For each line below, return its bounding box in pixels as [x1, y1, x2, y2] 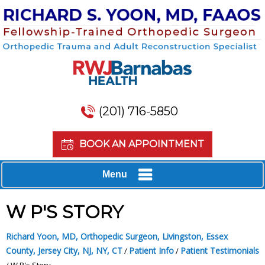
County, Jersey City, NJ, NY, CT [6, 244, 122, 256]
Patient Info [129, 244, 174, 256]
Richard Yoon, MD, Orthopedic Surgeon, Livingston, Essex [6, 230, 228, 242]
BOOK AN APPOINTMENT [79, 138, 204, 150]
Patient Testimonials [180, 244, 259, 256]
